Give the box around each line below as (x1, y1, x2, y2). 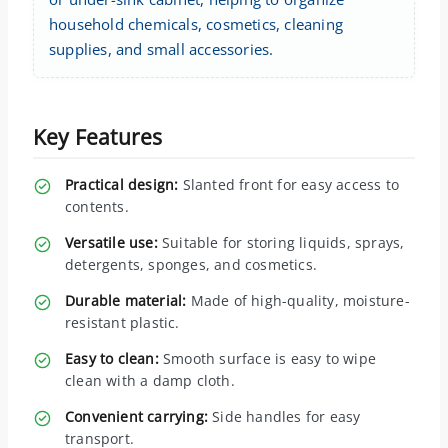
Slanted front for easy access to (178, 174, 400, 194)
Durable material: (65, 290, 187, 310)
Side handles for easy (208, 406, 361, 426)
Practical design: (65, 174, 179, 194)
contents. (65, 196, 129, 216)
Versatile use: (65, 232, 158, 252)
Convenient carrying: (65, 406, 208, 426)
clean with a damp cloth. (65, 370, 235, 390)
